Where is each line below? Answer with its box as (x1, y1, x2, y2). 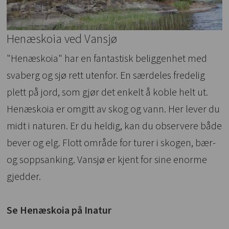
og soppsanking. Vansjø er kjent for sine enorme (7, 153, 208, 168)
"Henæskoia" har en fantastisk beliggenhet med (7, 52, 208, 66)
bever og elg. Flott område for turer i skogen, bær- (7, 136, 216, 151)
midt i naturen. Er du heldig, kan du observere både (7, 119, 222, 134)
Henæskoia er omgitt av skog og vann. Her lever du (7, 102, 220, 117)
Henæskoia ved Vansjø (7, 30, 118, 49)
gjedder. (7, 170, 41, 185)
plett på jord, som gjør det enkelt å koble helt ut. (7, 85, 209, 100)
